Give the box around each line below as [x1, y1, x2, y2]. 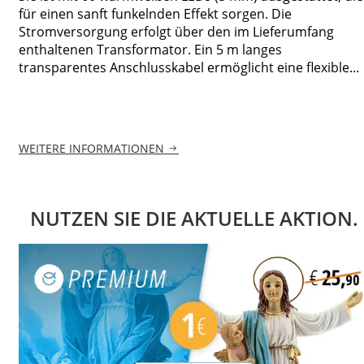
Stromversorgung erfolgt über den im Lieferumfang [19, 22, 334, 41]
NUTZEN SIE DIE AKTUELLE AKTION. [30, 205, 358, 232]
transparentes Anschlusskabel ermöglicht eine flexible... [19, 58, 359, 76]
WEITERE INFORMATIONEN [19, 141, 164, 157]
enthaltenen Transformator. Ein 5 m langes [19, 40, 282, 58]
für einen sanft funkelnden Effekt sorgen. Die [19, 4, 292, 23]
